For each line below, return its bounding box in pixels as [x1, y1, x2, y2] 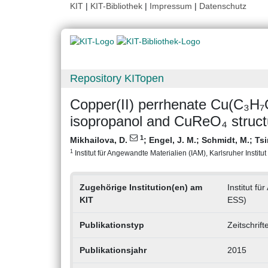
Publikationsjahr [79, 245, 147, 255]
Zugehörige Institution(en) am [79, 182, 202, 193]
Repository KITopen [70, 72, 164, 85]
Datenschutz [199, 1, 246, 11]
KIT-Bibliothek [90, 1, 145, 11]
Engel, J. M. [149, 135, 196, 145]
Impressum [150, 1, 192, 11]
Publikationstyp [79, 220, 144, 230]
